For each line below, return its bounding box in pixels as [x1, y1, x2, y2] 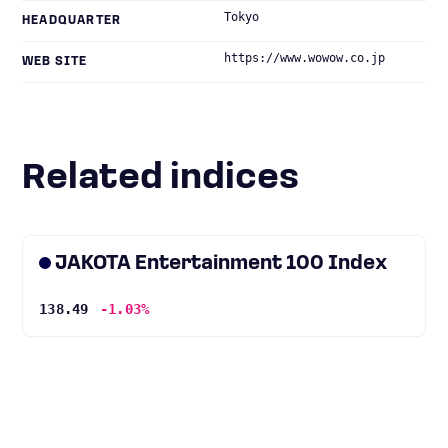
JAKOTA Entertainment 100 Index [55, 254, 388, 274]
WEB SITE [22, 56, 88, 68]
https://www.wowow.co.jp [224, 51, 385, 65]
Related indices [46, 161, 299, 197]
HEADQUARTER [22, 15, 122, 27]
